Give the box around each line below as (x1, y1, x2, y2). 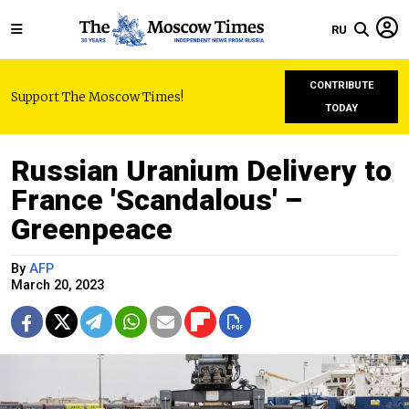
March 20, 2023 (11, 278, 104, 293)
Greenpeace (11, 212, 173, 246)
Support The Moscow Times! (11, 89, 184, 105)
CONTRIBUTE (309, 79, 374, 91)
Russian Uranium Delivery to (11, 153, 392, 188)
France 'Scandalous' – (11, 183, 302, 217)
